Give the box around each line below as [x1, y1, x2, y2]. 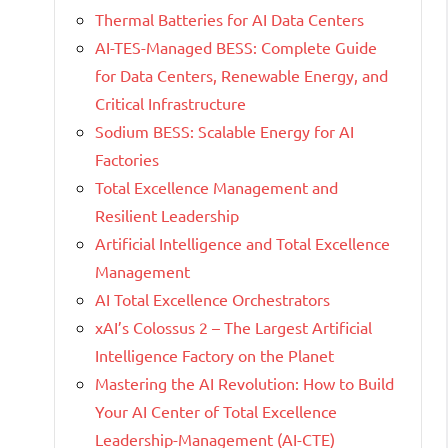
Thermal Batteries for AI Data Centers [95, 9, 364, 30]
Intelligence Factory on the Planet [95, 345, 334, 366]
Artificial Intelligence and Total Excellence [95, 233, 390, 254]
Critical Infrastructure [95, 93, 246, 114]
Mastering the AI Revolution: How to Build [95, 373, 394, 394]
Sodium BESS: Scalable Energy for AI [95, 121, 354, 142]
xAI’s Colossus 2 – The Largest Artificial [95, 317, 372, 338]
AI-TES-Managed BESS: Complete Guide [95, 37, 377, 58]
